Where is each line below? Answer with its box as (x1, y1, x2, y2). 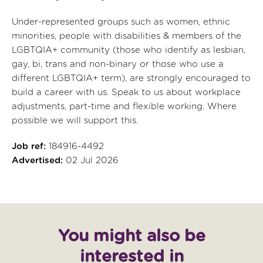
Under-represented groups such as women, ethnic (12, 18, 230, 26)
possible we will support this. (12, 116, 138, 125)
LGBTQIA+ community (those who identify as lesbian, (12, 46, 245, 55)
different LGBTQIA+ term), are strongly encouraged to (12, 74, 251, 83)
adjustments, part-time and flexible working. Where (12, 102, 237, 111)
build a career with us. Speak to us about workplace (12, 88, 241, 97)
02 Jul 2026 (63, 156, 119, 165)
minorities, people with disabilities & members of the (12, 32, 241, 41)
